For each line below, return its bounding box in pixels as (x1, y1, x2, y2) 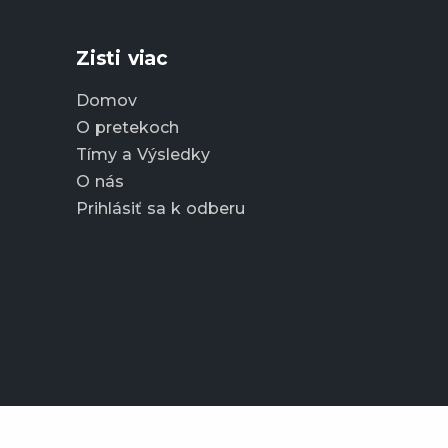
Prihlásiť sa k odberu (76, 198, 245, 218)
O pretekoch (76, 117, 179, 137)
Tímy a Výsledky (76, 144, 210, 164)
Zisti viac (76, 46, 168, 70)
